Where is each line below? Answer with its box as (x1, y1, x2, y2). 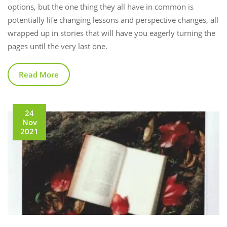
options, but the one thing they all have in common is (8, 2, 194, 12)
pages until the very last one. (8, 41, 107, 52)
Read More (19, 69, 59, 80)
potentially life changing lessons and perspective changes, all (8, 15, 218, 25)
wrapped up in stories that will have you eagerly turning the (8, 28, 215, 39)
